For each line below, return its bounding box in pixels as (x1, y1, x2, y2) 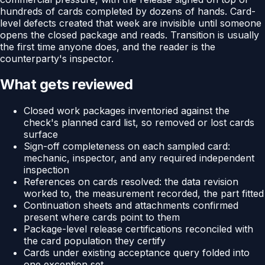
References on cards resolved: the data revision (24, 176, 238, 188)
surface (24, 128, 58, 141)
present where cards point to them (24, 211, 180, 224)
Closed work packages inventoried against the (24, 105, 230, 117)
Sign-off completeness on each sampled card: (24, 140, 230, 153)
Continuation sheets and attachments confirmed (24, 199, 238, 212)
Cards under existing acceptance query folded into (24, 247, 250, 259)
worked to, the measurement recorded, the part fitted (24, 188, 264, 200)
